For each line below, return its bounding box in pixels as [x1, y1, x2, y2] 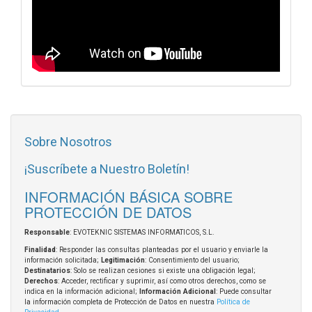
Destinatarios [24, 266, 70, 274]
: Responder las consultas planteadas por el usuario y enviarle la [56, 245, 268, 253]
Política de [217, 297, 250, 306]
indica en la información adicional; [24, 287, 139, 295]
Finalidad [24, 245, 56, 253]
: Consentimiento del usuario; [145, 256, 240, 264]
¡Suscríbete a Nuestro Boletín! [24, 161, 189, 176]
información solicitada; [24, 256, 101, 264]
